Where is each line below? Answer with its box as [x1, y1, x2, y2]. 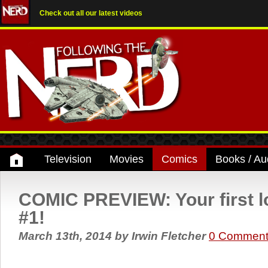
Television [44, 153, 92, 165]
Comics [162, 153, 197, 165]
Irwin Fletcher [129, 230, 209, 242]
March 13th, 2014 [19, 230, 115, 242]
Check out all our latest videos [39, 9, 142, 17]
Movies [109, 153, 144, 165]
